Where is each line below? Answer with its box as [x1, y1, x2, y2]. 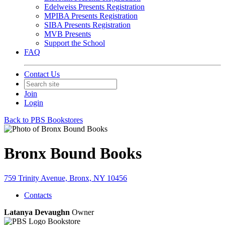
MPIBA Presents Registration [44, 12, 138, 20]
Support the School [44, 39, 105, 47]
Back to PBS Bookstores [4, 116, 83, 124]
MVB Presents [44, 30, 91, 38]
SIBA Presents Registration [44, 21, 131, 29]
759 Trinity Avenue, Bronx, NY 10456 [4, 173, 127, 182]
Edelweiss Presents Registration [44, 3, 145, 11]
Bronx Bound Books [4, 144, 142, 163]
